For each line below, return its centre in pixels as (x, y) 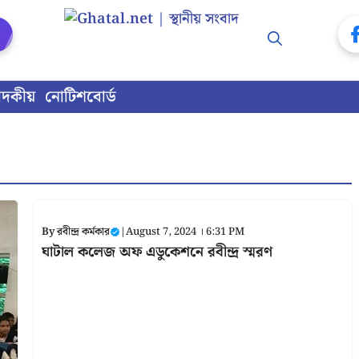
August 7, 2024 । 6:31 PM (185, 232)
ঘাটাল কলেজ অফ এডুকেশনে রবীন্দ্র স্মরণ (157, 252)
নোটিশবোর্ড (81, 97)
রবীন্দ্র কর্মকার (83, 232)
